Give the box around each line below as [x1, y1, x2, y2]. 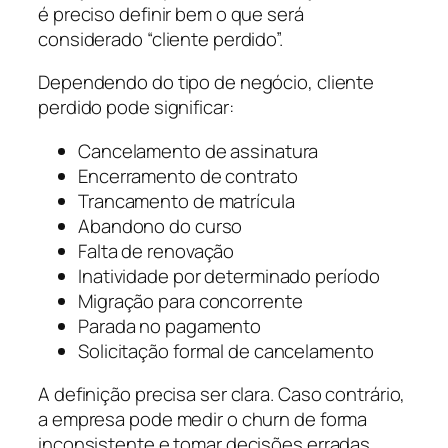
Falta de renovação [78, 237, 235, 264]
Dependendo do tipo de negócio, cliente [38, 69, 375, 96]
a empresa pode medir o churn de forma [38, 406, 368, 433]
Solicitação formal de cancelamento [78, 337, 374, 364]
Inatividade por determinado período [78, 262, 380, 289]
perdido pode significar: [38, 94, 234, 121]
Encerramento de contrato [78, 162, 298, 189]
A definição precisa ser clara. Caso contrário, [38, 381, 406, 408]
